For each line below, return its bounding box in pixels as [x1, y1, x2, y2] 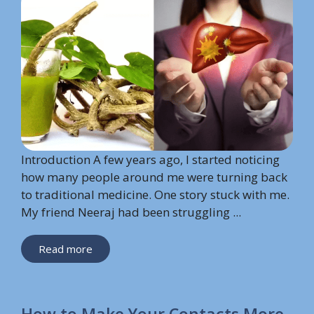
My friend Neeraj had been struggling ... [21, 204, 241, 221]
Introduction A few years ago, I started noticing [21, 151, 280, 168]
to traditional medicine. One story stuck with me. [21, 186, 289, 203]
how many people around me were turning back [21, 169, 287, 186]
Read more [39, 242, 93, 257]
